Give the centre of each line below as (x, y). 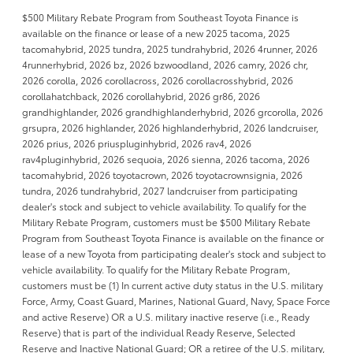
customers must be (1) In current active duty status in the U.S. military (173, 284)
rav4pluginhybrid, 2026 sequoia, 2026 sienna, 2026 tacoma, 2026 (166, 158)
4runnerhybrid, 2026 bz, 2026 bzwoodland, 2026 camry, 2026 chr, (165, 64)
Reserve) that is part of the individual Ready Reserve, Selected (159, 332)
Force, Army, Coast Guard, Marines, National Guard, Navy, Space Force (176, 300)
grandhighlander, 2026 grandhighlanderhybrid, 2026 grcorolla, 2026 (173, 111)
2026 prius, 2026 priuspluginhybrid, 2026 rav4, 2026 (137, 143)
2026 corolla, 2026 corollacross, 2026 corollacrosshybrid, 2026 (158, 80)
